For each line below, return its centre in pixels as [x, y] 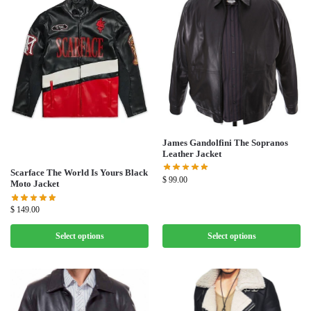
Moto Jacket [35, 184]
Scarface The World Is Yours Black [79, 173]
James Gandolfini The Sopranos [225, 142]
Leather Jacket [192, 153]
